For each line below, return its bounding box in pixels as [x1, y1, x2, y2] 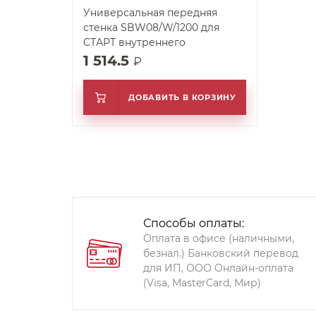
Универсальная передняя [83, 6, 217, 19]
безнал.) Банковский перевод [143, 247, 298, 260]
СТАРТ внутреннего [83, 36, 186, 49]
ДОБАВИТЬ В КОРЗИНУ [128, 92, 236, 102]
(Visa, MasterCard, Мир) [143, 276, 261, 289]
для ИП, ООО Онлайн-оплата [143, 262, 293, 274]
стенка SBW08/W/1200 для [83, 21, 219, 34]
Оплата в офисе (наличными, [143, 232, 294, 245]
